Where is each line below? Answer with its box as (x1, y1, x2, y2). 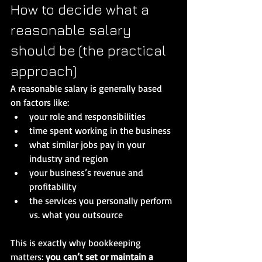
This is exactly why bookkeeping (11, 236, 143, 249)
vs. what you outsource (29, 208, 123, 220)
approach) (11, 62, 77, 79)
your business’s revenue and (29, 166, 146, 178)
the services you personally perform (29, 194, 174, 206)
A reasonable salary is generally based (11, 82, 164, 94)
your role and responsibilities (29, 110, 146, 122)
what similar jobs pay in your (29, 138, 147, 150)
